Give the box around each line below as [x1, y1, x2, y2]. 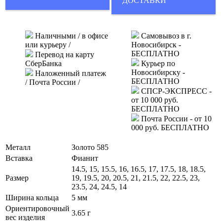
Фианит [72, 153, 98, 162]
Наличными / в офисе [33, 31, 108, 40]
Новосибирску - [131, 68, 185, 76]
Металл [5, 143, 31, 151]
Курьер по [139, 59, 175, 68]
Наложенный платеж [33, 69, 106, 77]
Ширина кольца [5, 193, 59, 202]
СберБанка [25, 59, 62, 68]
